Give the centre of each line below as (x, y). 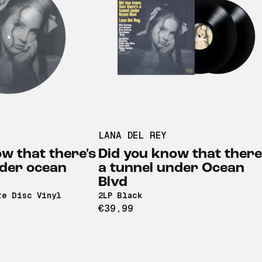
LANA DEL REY (132, 136)
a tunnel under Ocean (171, 169)
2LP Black (120, 196)
